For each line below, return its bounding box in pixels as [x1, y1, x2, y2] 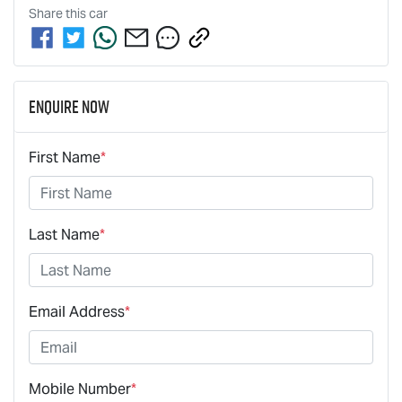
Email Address [29, 302, 125, 322]
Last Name [29, 225, 100, 245]
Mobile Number [29, 380, 131, 399]
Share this [29, 5, 89, 22]
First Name [29, 148, 100, 168]
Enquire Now [29, 94, 109, 120]
